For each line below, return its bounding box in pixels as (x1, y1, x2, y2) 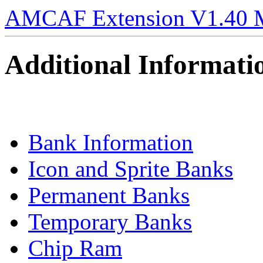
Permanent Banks (28, 182, 190, 208)
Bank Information (28, 129, 193, 155)
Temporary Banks (28, 208, 192, 234)
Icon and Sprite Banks (28, 156, 233, 181)
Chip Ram (28, 235, 122, 261)
